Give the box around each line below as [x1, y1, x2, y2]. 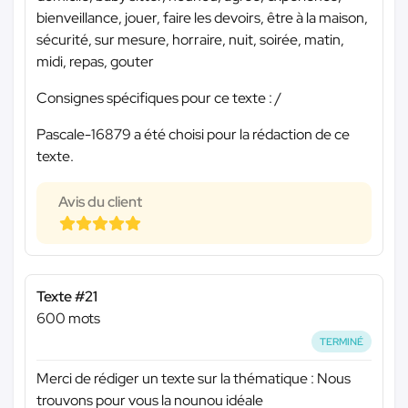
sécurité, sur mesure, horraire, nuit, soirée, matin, [36, 29, 344, 49]
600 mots [36, 308, 100, 328]
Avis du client [58, 191, 142, 211]
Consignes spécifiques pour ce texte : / [36, 87, 281, 107]
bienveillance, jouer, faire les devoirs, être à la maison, [36, 7, 368, 27]
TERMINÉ [320, 334, 364, 348]
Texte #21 [36, 286, 97, 306]
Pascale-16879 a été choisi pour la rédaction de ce [36, 124, 350, 144]
